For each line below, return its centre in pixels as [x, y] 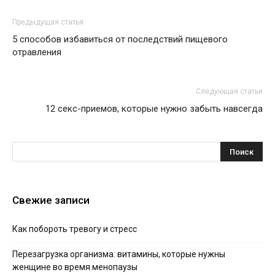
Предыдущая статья [48, 22]
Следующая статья [229, 91]
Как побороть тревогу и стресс [75, 229]
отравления [37, 52]
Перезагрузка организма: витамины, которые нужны [119, 254]
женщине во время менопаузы [75, 267]
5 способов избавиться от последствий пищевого [120, 39]
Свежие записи [51, 200]
